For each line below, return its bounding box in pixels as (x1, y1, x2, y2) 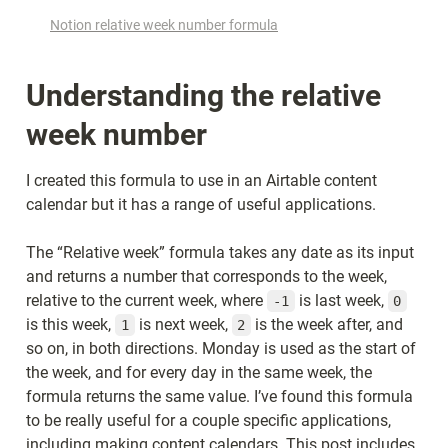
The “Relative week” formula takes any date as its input (26, 242, 414, 262)
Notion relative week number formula (50, 17, 278, 33)
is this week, (26, 314, 115, 334)
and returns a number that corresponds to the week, (26, 266, 387, 286)
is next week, (134, 314, 232, 334)
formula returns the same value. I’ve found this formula (26, 386, 413, 406)
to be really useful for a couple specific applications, (26, 410, 391, 430)
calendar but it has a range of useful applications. (26, 194, 376, 214)
